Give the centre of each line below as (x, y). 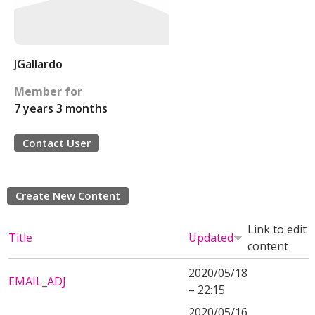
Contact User (57, 143)
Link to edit (277, 229)
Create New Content (68, 195)
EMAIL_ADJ (37, 281)
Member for (48, 91)
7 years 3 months (61, 108)
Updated (211, 238)
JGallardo (38, 64)
